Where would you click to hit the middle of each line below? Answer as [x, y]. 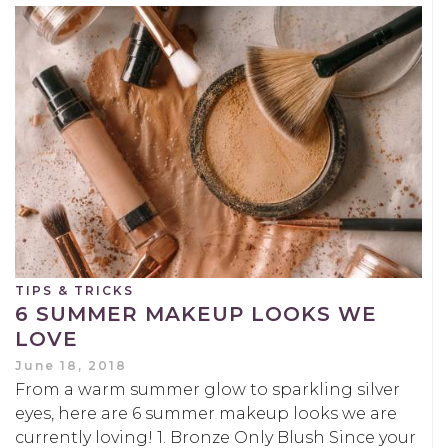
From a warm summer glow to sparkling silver [207, 389]
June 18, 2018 [71, 365]
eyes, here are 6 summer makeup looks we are [206, 413]
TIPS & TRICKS [74, 290]
